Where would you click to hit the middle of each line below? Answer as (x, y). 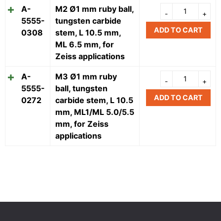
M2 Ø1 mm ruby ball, (95, 9)
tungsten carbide (88, 21)
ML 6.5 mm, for (85, 45)
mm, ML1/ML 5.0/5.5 (95, 112)
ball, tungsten (81, 89)
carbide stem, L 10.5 (94, 100)
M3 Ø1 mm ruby (86, 77)
